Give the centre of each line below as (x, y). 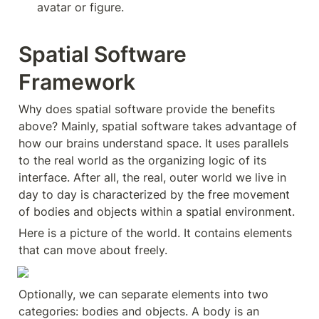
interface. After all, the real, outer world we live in (152, 177)
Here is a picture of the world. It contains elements (155, 232)
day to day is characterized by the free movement (154, 194)
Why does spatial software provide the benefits (147, 109)
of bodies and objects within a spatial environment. (157, 211)
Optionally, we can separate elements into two (143, 294)
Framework (77, 82)
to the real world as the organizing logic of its (142, 160)
